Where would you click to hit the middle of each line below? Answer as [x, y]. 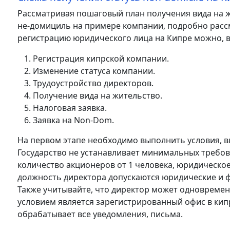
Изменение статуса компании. [94, 71]
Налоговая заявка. [70, 108]
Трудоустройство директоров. [93, 83]
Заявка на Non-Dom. [73, 120]
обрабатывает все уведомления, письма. [100, 214]
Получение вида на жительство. [98, 95]
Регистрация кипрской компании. [101, 59]
